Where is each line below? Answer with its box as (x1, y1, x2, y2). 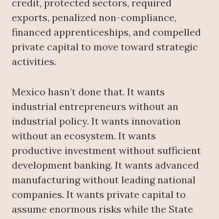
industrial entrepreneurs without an (12, 100, 178, 113)
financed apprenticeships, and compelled (12, 26, 201, 39)
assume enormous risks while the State (12, 203, 193, 216)
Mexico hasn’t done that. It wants (12, 86, 165, 98)
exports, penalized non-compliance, (12, 11, 176, 24)
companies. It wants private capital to (12, 188, 186, 201)
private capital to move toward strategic (12, 41, 198, 53)
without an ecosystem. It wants (12, 130, 156, 142)
